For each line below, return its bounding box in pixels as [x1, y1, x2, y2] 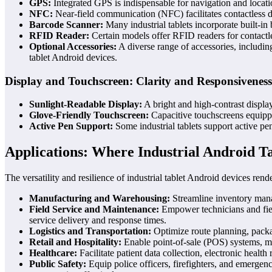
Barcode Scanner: [29, 19, 103, 30]
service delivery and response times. [29, 215, 166, 226]
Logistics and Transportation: [29, 226, 151, 237]
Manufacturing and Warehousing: [29, 193, 170, 204]
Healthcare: [29, 248, 77, 259]
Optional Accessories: [29, 41, 117, 52]
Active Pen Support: [29, 121, 113, 132]
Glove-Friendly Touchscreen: [29, 110, 149, 121]
